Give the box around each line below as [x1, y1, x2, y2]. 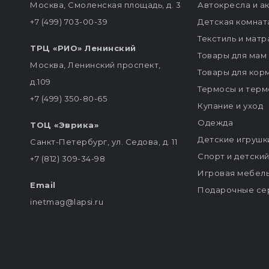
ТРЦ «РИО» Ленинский [30, 43, 136, 53]
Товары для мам [198, 50, 267, 61]
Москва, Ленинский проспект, [30, 60, 161, 70]
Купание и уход [198, 101, 263, 111]
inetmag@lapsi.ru [30, 197, 103, 207]
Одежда [198, 118, 233, 128]
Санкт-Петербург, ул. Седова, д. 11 [30, 137, 177, 147]
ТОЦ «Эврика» [30, 120, 98, 130]
